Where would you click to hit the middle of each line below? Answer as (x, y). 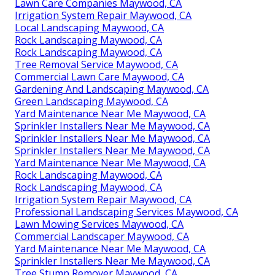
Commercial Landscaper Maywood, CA (102, 236)
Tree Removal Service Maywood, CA (96, 64)
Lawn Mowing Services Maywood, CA (99, 224)
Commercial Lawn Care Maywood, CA (99, 76)
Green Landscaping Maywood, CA (91, 101)
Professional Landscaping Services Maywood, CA (126, 211)
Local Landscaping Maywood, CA (89, 27)
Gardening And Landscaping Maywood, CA (112, 89)
